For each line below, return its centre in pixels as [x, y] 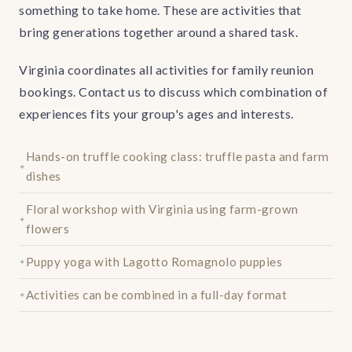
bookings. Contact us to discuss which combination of [173, 92]
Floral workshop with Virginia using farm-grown [162, 209]
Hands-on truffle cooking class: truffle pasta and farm [177, 156]
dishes [43, 176]
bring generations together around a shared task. [158, 32]
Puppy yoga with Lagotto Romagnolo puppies [154, 262]
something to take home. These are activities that [160, 10]
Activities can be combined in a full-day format [156, 295]
